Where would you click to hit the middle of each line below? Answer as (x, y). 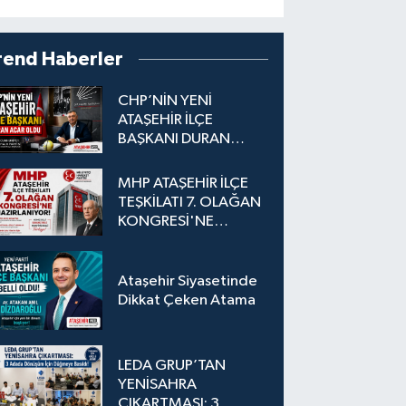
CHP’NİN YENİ (165, 101)
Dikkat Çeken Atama (187, 300)
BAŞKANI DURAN (174, 139)
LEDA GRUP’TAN (172, 365)
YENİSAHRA (158, 384)
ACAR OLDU (159, 158)
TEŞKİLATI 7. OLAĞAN (190, 202)
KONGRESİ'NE (166, 221)
